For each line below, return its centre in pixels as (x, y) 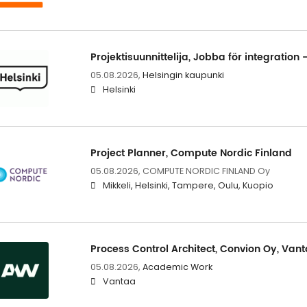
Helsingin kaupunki (183, 75)
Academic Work (177, 267)
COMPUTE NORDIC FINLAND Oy (206, 171)
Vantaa (119, 282)
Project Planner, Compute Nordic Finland (191, 153)
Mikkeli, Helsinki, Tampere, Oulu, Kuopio (188, 185)
